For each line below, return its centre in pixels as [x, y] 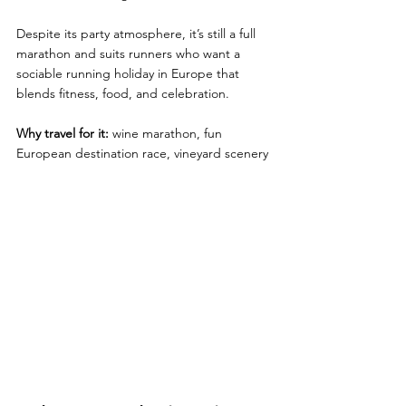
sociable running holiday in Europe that [130, 74]
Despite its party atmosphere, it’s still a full [138, 34]
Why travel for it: [63, 134]
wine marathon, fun [167, 134]
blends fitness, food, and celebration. [123, 94]
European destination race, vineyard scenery [142, 154]
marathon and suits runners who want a [130, 54]
